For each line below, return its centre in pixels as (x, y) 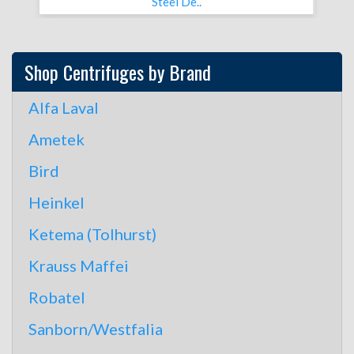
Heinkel (56, 202)
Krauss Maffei (79, 265)
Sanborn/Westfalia (96, 329)
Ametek (56, 139)
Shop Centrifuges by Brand (118, 72)
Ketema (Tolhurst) (92, 234)
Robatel (57, 297)
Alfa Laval (64, 107)
